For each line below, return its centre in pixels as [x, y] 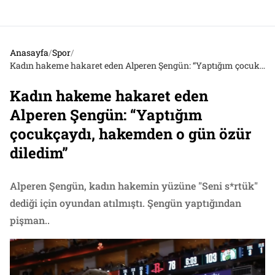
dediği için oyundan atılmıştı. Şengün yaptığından [126, 203]
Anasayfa [29, 53]
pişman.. [30, 220]
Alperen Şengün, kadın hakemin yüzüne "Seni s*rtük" [134, 186]
